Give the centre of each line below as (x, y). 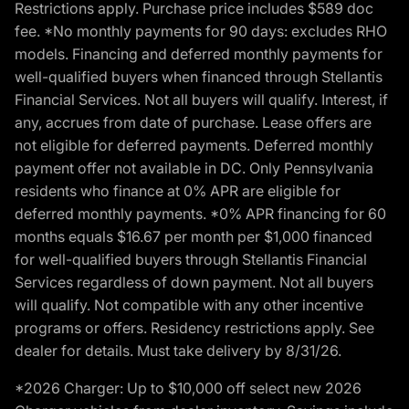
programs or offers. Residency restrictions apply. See (194, 327)
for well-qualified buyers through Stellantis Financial (191, 259)
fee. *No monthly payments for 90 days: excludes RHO (201, 31)
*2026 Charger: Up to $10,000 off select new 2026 (188, 388)
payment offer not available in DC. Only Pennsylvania (194, 168)
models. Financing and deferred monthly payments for (199, 53)
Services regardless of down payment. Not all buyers (194, 282)
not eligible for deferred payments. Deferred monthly (194, 145)
